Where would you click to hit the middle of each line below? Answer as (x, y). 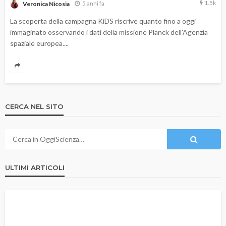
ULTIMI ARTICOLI (35, 167)
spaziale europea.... (39, 43)
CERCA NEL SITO (34, 106)
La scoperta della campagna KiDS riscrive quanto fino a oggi (103, 21)
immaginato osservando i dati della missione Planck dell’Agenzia (109, 32)
